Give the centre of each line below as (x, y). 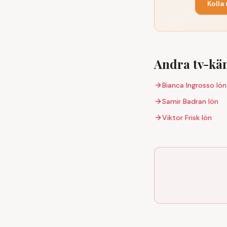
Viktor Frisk (181, 118)
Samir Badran (184, 101)
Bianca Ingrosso (188, 85)
